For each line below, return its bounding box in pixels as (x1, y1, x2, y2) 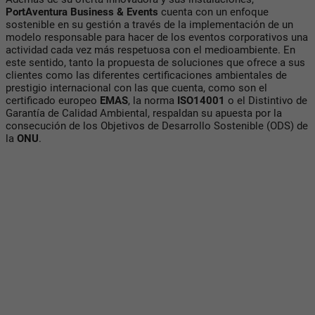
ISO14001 (177, 94, 225, 108)
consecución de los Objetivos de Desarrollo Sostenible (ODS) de (6, 120, 308, 133)
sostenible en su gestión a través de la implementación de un (6, 18, 293, 32)
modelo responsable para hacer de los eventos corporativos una (6, 31, 308, 44)
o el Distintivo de (225, 94, 307, 108)
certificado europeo (6, 94, 100, 108)
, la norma (128, 94, 177, 108)
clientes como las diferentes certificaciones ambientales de (6, 69, 287, 82)
